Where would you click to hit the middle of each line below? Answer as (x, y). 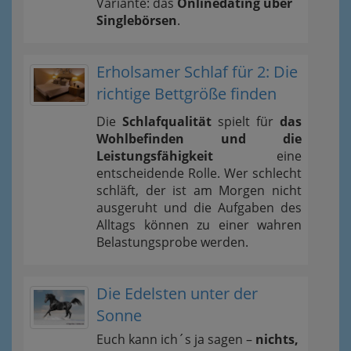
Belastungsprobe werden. (172, 242)
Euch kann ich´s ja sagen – (176, 340)
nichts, (277, 340)
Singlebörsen (137, 21)
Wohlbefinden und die (199, 139)
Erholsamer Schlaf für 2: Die (197, 72)
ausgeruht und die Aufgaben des (199, 208)
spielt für (246, 122)
